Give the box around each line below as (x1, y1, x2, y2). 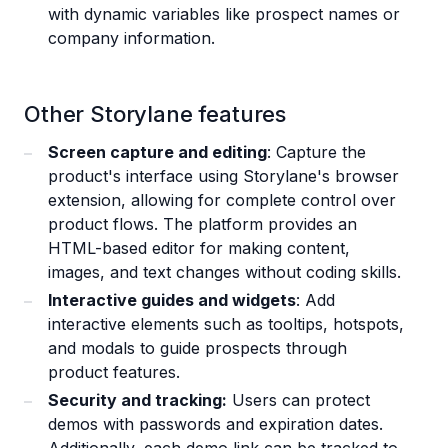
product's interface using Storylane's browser (48, 166, 399, 187)
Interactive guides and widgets (48, 290, 296, 311)
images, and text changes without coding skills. (48, 262, 401, 283)
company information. (48, 28, 220, 49)
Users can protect (227, 390, 370, 411)
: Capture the (267, 142, 366, 163)
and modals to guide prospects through (48, 338, 347, 359)
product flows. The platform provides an (48, 214, 357, 235)
